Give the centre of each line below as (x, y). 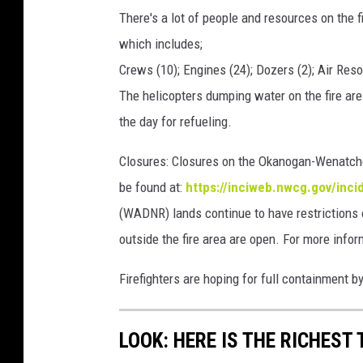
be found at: (151, 187)
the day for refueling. (175, 121)
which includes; (161, 43)
